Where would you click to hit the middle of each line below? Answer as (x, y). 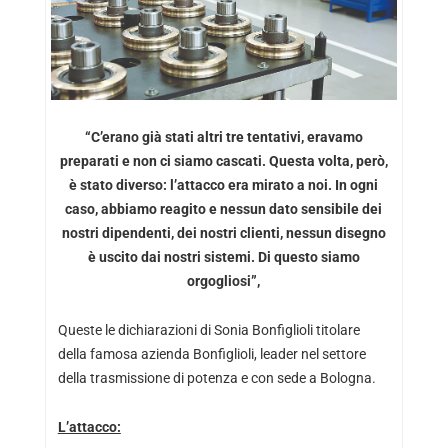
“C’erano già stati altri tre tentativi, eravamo (223, 136)
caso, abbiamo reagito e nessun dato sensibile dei (224, 208)
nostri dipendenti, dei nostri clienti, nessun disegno (223, 232)
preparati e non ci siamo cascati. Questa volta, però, (223, 160)
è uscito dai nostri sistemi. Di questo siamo (223, 256)
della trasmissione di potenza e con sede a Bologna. (216, 377)
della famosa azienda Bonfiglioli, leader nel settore (211, 353)
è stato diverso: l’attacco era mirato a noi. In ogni (224, 184)
